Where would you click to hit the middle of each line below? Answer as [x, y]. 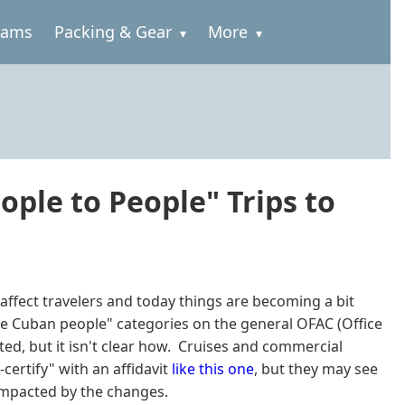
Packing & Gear [113, 32]
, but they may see [316, 368]
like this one [213, 368]
